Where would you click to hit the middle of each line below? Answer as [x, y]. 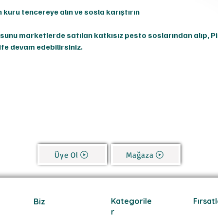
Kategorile [131, 201]
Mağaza [140, 154]
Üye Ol [66, 154]
